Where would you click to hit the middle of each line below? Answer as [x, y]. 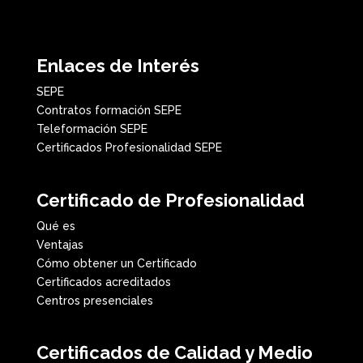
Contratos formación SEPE [109, 111]
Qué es [56, 226]
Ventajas [60, 244]
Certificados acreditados [103, 282]
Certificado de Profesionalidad [170, 200]
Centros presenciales [94, 300]
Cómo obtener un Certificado [116, 263]
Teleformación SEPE [92, 129]
